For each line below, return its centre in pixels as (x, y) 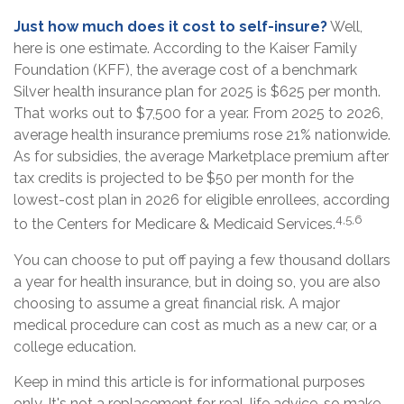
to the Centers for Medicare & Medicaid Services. (174, 225)
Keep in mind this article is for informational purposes (189, 381)
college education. (75, 346)
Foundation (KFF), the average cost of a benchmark (185, 70)
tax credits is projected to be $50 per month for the (184, 179)
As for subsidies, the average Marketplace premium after (201, 157)
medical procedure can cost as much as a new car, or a (195, 325)
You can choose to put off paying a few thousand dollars (202, 260)
